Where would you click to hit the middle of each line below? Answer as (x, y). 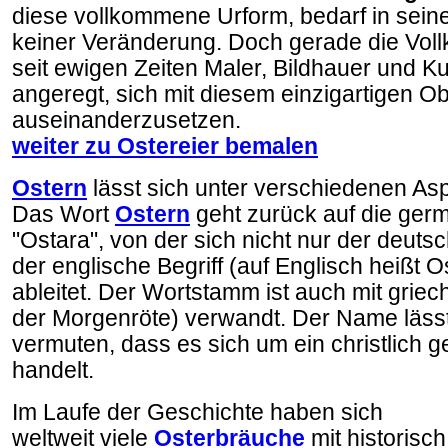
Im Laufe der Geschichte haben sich (197, 412)
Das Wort (63, 214)
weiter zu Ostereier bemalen (165, 146)
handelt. (53, 370)
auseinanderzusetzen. (126, 120)
